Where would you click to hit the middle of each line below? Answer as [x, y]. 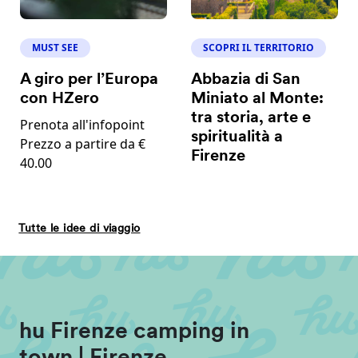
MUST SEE [56, 48]
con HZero [60, 99]
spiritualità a [237, 138]
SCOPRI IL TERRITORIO [259, 48]
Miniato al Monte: [258, 99]
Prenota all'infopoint [83, 125]
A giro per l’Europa [89, 80]
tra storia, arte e [251, 119]
